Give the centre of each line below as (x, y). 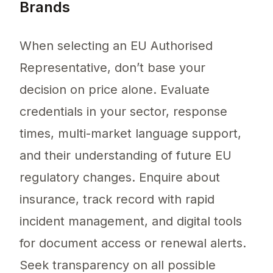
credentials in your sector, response (123, 112)
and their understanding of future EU (126, 156)
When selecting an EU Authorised (116, 46)
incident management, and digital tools (131, 222)
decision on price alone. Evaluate (115, 90)
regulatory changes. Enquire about (120, 178)
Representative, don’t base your (112, 68)
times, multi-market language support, (130, 134)
